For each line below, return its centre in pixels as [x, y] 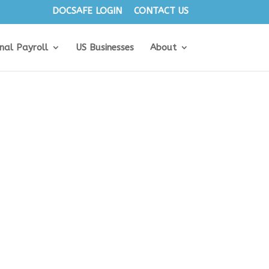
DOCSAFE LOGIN [87, 11]
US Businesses [105, 47]
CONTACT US [161, 11]
